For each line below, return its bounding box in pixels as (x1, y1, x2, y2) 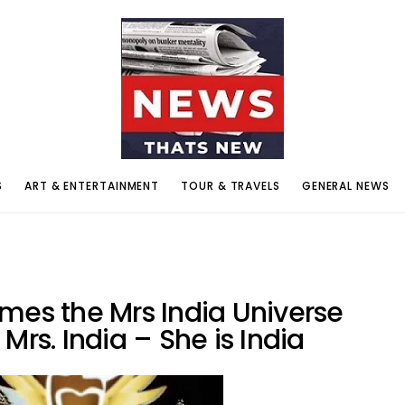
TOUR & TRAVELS (181, 177, 280, 193)
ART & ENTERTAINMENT (24, 177, 160, 193)
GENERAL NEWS (301, 177, 390, 193)
